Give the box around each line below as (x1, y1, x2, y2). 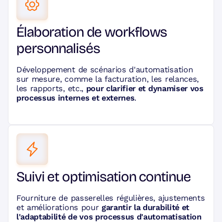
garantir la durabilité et (101, 203, 189, 213)
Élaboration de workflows (16, 24, 167, 41)
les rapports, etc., (16, 84, 86, 94)
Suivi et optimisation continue (16, 168, 191, 186)
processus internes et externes (16, 93, 135, 103)
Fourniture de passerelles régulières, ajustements (16, 193, 205, 203)
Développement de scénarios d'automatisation (16, 65, 193, 75)
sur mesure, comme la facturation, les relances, (16, 74, 199, 84)
